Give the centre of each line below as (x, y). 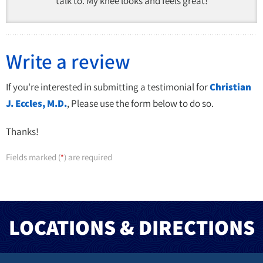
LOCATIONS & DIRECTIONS (131, 227)
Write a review (68, 61)
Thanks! (22, 131)
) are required (88, 157)
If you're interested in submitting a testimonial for (108, 87)
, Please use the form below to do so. (140, 103)
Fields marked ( (33, 157)
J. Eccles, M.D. (36, 103)
